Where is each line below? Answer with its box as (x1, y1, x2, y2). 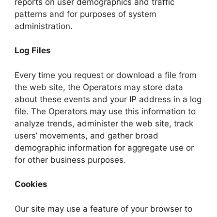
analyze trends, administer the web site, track (15, 118, 193, 128)
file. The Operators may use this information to (15, 106, 196, 116)
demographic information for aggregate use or (15, 142, 194, 153)
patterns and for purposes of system (15, 9, 156, 19)
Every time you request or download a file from (15, 70, 197, 80)
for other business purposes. (15, 155, 126, 165)
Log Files (15, 46, 51, 56)
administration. (15, 21, 73, 31)
